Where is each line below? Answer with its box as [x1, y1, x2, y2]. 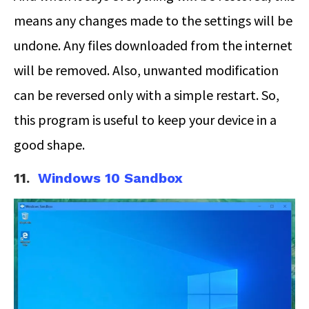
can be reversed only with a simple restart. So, [14, 86, 279, 103]
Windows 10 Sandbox [38, 169, 183, 186]
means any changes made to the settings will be [14, 11, 292, 29]
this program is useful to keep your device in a [14, 110, 277, 128]
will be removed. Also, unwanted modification [14, 61, 279, 79]
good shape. [14, 135, 85, 153]
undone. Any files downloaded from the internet [14, 36, 292, 54]
